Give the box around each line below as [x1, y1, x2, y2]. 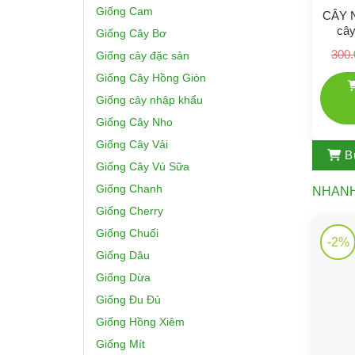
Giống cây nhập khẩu [96, 93, 203, 106]
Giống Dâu [96, 248, 150, 261]
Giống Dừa [96, 270, 151, 284]
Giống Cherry [96, 204, 163, 217]
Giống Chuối [96, 226, 158, 239]
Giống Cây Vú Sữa [96, 159, 189, 173]
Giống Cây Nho [96, 115, 173, 128]
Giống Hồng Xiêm [96, 315, 185, 328]
